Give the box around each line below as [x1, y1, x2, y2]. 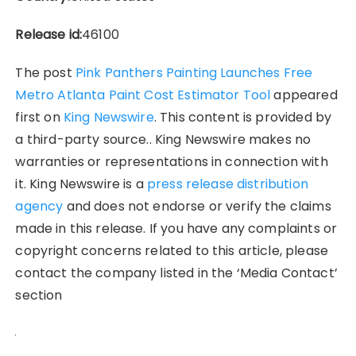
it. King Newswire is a [15, 175, 147, 194]
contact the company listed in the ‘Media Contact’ [15, 264, 338, 283]
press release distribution [146, 175, 308, 194]
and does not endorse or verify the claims [63, 197, 331, 216]
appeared [270, 86, 338, 105]
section [15, 286, 63, 305]
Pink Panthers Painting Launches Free [75, 64, 313, 83]
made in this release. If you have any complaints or [15, 219, 338, 238]
